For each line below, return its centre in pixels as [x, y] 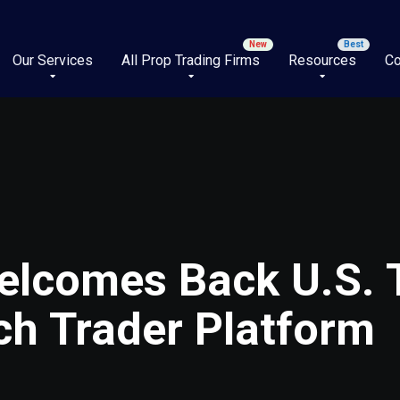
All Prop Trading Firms [191, 60]
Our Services [53, 60]
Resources [322, 60]
